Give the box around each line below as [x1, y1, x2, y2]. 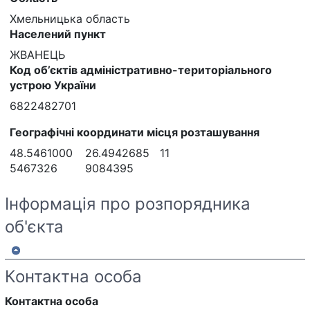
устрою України [10, 78, 96, 93]
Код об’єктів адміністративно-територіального [10, 63, 272, 77]
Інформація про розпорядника [5, 194, 250, 215]
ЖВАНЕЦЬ [10, 48, 65, 62]
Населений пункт [10, 27, 106, 42]
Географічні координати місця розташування [10, 125, 259, 140]
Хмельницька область [10, 12, 130, 26]
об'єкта [5, 217, 64, 237]
